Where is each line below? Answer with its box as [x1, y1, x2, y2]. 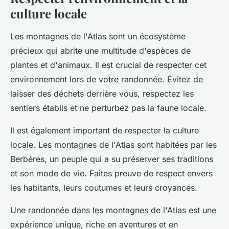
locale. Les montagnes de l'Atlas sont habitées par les [10, 140, 217, 150]
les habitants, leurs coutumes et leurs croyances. [10, 182, 197, 193]
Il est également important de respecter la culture [10, 125, 199, 135]
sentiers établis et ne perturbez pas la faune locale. [10, 103, 207, 113]
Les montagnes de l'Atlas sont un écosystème [10, 31, 186, 41]
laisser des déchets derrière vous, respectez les [10, 88, 194, 99]
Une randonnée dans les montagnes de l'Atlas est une [10, 205, 216, 215]
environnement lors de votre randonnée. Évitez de [10, 74, 203, 84]
